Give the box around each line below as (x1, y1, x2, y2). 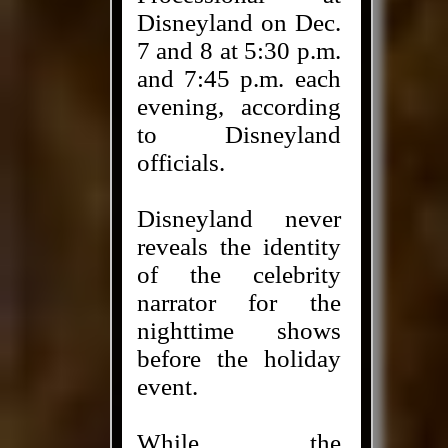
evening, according (136, 93, 341, 120)
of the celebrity (136, 261, 341, 288)
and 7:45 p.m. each (136, 65, 341, 92)
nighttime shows (136, 317, 341, 344)
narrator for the (136, 289, 341, 316)
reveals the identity (136, 233, 341, 260)
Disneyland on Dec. (136, 9, 341, 36)
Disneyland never (136, 205, 341, 232)
